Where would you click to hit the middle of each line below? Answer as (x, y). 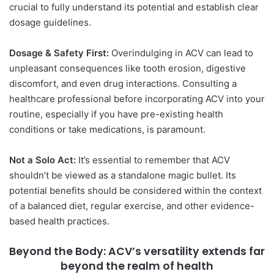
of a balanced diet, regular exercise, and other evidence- (132, 206)
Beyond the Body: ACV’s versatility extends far (137, 252)
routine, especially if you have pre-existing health (116, 114)
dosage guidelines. (50, 23)
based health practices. (59, 221)
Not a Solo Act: (44, 160)
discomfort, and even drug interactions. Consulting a (123, 84)
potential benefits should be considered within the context (135, 191)
